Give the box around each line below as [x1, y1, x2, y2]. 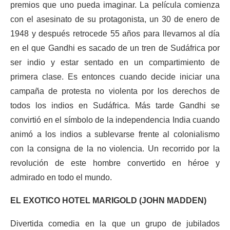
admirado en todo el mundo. [10, 173, 112, 182]
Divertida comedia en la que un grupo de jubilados [10, 219, 220, 228]
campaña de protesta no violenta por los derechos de [10, 87, 220, 95]
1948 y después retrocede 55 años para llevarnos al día [10, 29, 220, 38]
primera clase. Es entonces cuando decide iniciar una [10, 72, 220, 81]
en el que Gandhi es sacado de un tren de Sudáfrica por [10, 44, 220, 52]
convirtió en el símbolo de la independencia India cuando [10, 116, 220, 124]
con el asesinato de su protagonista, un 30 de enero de [10, 15, 220, 24]
